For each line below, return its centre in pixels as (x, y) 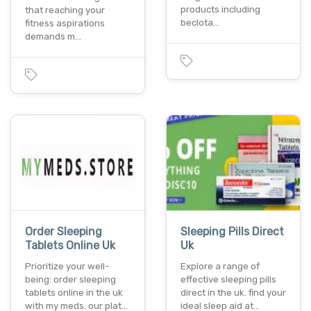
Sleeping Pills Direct (232, 232)
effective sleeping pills (228, 280)
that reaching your (65, 10)
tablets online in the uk (74, 293)
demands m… (53, 36)
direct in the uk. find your (233, 293)
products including (220, 9)
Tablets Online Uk (70, 246)
